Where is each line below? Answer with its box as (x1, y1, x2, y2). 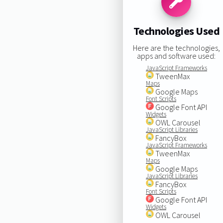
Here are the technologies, (132, 42, 220, 53)
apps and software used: (137, 50, 216, 61)
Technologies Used (133, 24, 220, 38)
